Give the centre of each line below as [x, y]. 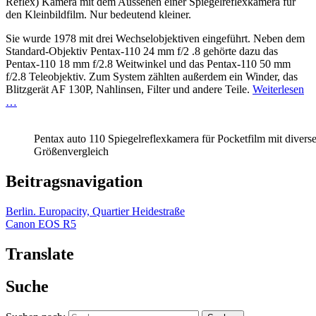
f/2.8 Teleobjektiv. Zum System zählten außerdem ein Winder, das [152, 76]
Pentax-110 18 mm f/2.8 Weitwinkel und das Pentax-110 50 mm [148, 63]
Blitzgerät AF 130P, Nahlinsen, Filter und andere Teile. [129, 89]
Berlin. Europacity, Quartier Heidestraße [95, 211]
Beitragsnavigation [74, 181]
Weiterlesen [278, 89]
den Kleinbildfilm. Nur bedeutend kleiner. [98, 14]
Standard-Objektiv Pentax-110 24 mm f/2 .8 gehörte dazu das [142, 51]
